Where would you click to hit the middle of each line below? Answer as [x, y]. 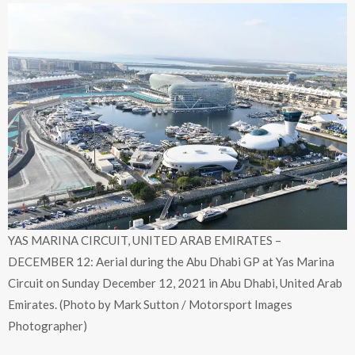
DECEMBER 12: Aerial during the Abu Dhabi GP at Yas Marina [171, 261]
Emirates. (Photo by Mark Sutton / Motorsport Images [150, 304]
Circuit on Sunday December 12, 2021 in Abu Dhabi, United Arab [175, 282]
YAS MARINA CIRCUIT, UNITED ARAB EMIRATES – [145, 240]
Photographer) [48, 325]
